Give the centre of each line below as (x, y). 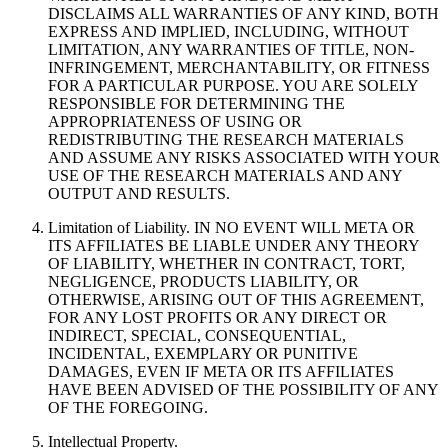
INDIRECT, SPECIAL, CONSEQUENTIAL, (197, 335)
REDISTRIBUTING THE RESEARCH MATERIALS (226, 139)
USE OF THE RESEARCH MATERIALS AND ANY (225, 175)
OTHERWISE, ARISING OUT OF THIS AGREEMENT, (236, 299)
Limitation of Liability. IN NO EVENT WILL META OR (231, 227)
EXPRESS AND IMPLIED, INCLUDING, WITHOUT (228, 31)
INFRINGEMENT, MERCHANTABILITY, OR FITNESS (239, 67)
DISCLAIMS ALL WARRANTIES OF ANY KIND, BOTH (243, 13)
